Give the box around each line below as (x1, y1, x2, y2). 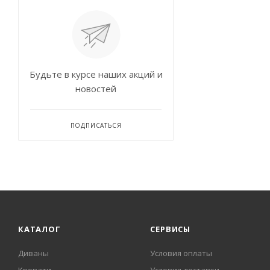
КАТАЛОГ (18, 224, 61, 234)
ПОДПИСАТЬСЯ (70, 121, 122, 130)
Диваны (18, 248, 49, 259)
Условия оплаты (150, 248, 213, 259)
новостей (75, 83, 116, 95)
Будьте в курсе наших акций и (29, 68, 163, 80)
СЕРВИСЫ (150, 224, 190, 234)
